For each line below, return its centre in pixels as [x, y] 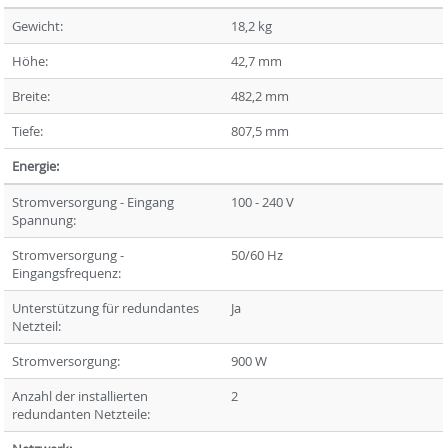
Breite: [31, 96]
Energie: [36, 166]
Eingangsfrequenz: [67, 273]
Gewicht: [38, 26]
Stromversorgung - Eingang [93, 202]
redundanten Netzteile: [81, 414]
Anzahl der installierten [80, 396]
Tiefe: [28, 131]
